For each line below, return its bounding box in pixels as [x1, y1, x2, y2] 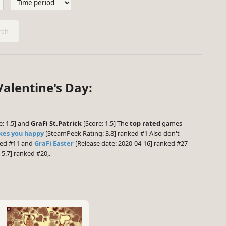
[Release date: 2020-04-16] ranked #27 [74, 139, 188, 148]
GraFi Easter [34, 139, 74, 148]
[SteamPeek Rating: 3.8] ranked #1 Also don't [44, 129, 180, 138]
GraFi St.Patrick [31, 119, 82, 128]
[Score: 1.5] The [82, 119, 130, 128]
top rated [130, 119, 160, 128]
